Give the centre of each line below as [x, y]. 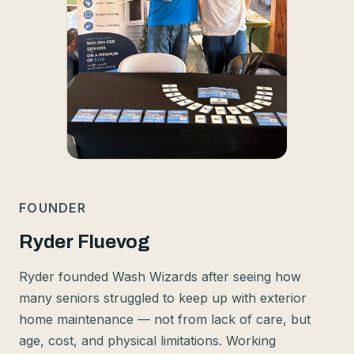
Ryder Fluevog [85, 242]
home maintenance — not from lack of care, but [165, 320]
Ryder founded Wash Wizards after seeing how [160, 277]
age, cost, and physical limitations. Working [147, 341]
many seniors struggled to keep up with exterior [163, 298]
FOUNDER [53, 208]
